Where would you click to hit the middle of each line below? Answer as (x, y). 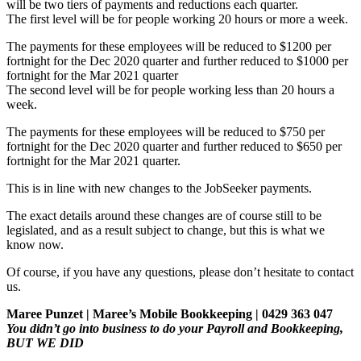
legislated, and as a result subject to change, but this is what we (166, 230)
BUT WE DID (45, 343)
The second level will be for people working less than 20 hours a (170, 90)
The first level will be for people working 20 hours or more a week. (177, 19)
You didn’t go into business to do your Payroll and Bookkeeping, (175, 329)
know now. (35, 245)
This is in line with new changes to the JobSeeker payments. (159, 189)
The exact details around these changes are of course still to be (164, 216)
